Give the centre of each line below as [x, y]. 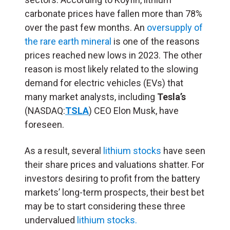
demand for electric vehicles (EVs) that [104, 83]
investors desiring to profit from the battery [112, 178]
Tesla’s [171, 97]
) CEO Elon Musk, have [134, 110]
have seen [183, 150]
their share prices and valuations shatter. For [114, 164]
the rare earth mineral [68, 41]
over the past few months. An [86, 27]
